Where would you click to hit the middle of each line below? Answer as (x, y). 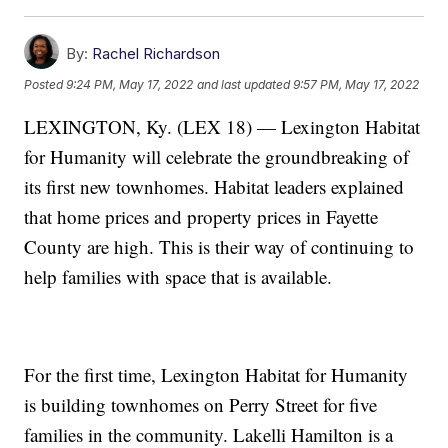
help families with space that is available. (178, 276)
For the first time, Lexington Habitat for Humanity (216, 374)
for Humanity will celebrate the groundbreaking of (217, 156)
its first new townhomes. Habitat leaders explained (214, 186)
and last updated (244, 85)
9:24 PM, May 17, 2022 (130, 85)
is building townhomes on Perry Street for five (201, 404)
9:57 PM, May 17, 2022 (356, 85)
